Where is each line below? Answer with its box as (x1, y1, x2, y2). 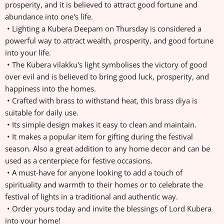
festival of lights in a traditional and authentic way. (5, 191, 180, 202)
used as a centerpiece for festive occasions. (5, 155, 154, 166)
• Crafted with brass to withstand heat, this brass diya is (5, 95, 197, 106)
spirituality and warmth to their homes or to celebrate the (5, 179, 203, 190)
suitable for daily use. (5, 107, 80, 118)
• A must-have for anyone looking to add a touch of (5, 167, 182, 178)
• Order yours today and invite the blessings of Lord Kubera (5, 203, 211, 214)
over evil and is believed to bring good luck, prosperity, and (5, 71, 209, 82)
